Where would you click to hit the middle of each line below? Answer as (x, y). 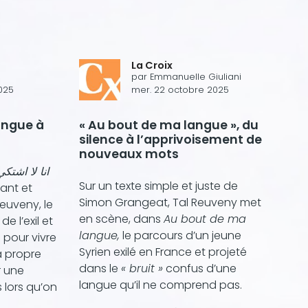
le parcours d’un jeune (180, 235)
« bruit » (142, 268)
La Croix (152, 66)
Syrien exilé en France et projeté (163, 252)
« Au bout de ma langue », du (169, 125)
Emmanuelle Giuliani (196, 77)
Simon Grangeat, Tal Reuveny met (170, 202)
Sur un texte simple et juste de (158, 186)
